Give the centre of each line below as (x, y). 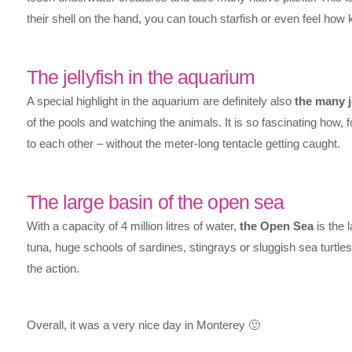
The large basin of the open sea (155, 202)
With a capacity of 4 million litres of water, (133, 225)
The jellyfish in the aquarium (141, 77)
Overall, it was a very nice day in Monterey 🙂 (143, 324)
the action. (53, 268)
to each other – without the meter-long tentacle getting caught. (183, 143)
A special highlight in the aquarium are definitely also (160, 101)
